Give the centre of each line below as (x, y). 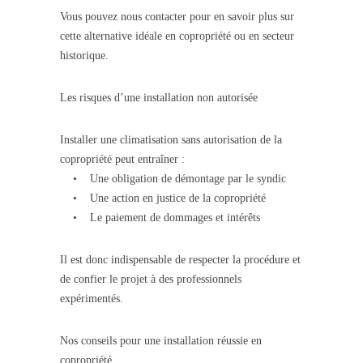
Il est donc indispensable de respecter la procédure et (180, 260)
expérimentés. (92, 299)
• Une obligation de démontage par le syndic (173, 179)
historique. (84, 56)
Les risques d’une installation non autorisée (159, 98)
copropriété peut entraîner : (122, 160)
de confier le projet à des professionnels (151, 280)
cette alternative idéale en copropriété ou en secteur (177, 36)
